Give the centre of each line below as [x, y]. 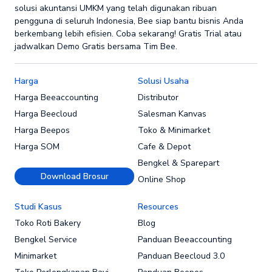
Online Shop [161, 180]
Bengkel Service [46, 239]
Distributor [158, 98]
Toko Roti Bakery [48, 223]
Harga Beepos [42, 131]
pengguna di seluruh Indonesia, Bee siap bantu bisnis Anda [129, 21]
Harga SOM [37, 147]
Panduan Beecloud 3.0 [181, 256]
